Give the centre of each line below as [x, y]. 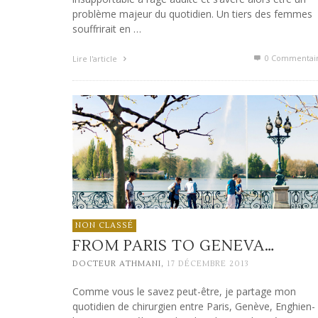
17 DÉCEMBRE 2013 [208, 264]
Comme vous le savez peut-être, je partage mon [184, 292]
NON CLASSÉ [104, 225]
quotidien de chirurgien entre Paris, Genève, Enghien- [194, 307]
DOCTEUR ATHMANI [117, 264]
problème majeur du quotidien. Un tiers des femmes [192, 14]
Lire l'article [96, 59]
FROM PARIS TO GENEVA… [174, 246]
